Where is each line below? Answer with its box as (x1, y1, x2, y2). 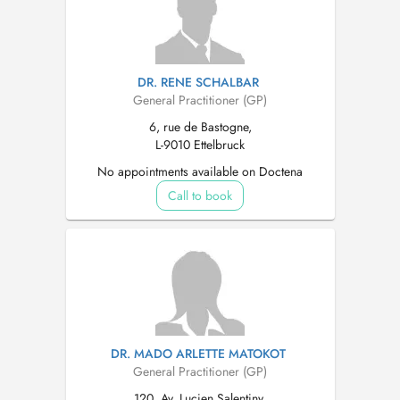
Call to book (168, 187, 232, 204)
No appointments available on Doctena (97, 162, 303, 180)
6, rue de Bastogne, (148, 118, 252, 136)
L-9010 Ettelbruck (155, 136, 245, 154)
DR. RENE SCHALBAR (137, 73, 259, 91)
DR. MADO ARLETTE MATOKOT (110, 345, 286, 362)
